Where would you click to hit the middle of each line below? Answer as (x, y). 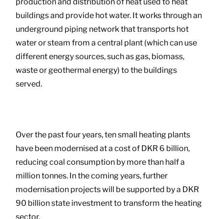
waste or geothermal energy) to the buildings (96, 70)
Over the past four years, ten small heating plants (103, 135)
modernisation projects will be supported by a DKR (107, 190)
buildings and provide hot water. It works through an (109, 16)
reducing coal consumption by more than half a (100, 162)
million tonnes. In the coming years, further (92, 176)
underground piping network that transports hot (102, 29)
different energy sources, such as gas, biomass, (100, 57)
